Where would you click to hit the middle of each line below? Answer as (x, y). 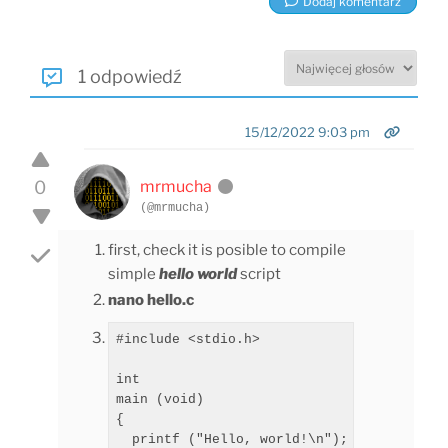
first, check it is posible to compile (227, 250)
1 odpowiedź (128, 76)
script (259, 274)
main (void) (159, 399)
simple (133, 274)
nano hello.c (151, 300)
